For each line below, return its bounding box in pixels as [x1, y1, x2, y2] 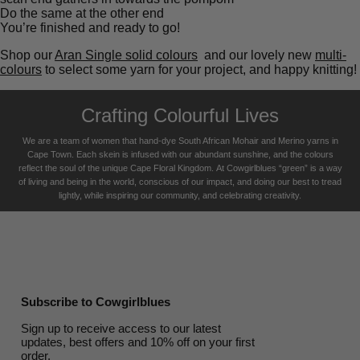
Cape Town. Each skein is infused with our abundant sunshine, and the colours [27, 149, 333, 159]
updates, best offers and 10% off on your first [21, 334, 255, 349]
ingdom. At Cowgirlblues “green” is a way [182, 162, 342, 173]
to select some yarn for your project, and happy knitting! [42, 62, 357, 76]
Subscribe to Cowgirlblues [21, 294, 170, 309]
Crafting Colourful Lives [81, 104, 279, 126]
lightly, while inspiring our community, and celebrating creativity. [59, 190, 301, 200]
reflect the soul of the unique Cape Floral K [18, 162, 183, 173]
